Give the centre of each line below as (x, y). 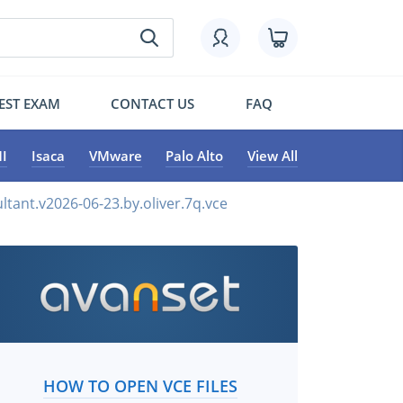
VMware (115, 156)
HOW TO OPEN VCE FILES (140, 386)
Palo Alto (195, 156)
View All (272, 156)
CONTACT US (153, 103)
